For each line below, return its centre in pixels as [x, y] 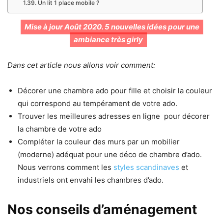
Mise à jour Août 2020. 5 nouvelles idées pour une [112, 27]
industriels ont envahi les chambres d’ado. [91, 180]
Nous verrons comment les [66, 167]
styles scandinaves [146, 167]
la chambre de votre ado [60, 129]
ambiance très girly [108, 40]
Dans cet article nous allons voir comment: [81, 65]
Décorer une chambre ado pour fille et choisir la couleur [115, 91]
